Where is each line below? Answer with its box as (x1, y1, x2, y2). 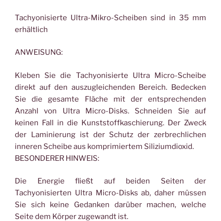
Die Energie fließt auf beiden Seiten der (15, 177, 206, 185)
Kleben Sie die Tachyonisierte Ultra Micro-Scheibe (15, 71, 206, 80)
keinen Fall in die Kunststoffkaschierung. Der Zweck (15, 118, 206, 127)
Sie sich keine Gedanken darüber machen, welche (15, 200, 206, 209)
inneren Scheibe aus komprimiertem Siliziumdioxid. (15, 142, 194, 151)
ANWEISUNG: (15, 48, 63, 57)
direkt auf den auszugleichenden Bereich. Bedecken (15, 82, 206, 92)
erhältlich (15, 25, 48, 34)
